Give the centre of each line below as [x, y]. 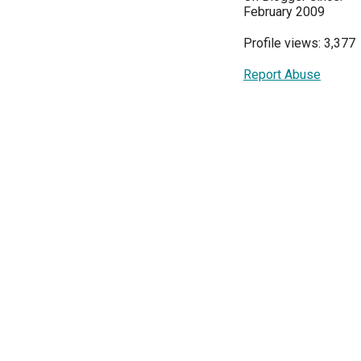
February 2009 [284, 12]
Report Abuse [282, 75]
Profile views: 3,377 [299, 44]
